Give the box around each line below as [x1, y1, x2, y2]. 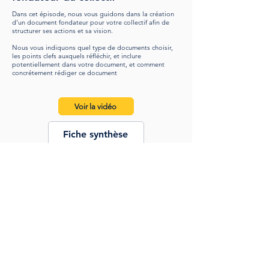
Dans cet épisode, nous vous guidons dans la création [12, 10, 174, 18]
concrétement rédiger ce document [12, 68, 117, 77]
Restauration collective [12, 247, 121, 259]
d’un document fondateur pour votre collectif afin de [12, 18, 169, 26]
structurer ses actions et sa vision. [12, 26, 115, 35]
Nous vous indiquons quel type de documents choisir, [12, 43, 173, 52]
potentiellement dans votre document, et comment [12, 60, 165, 68]
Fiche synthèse [63, 128, 128, 140]
